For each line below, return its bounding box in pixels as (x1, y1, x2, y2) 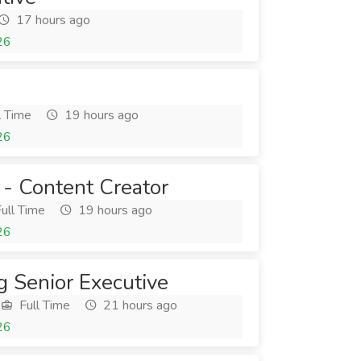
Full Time (16, 297, 70, 314)
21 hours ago (100, 297, 177, 314)
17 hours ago (13, 11, 90, 29)
